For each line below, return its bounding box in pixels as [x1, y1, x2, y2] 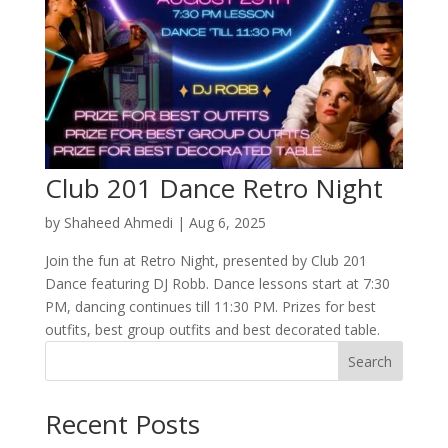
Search [348, 351, 393, 371]
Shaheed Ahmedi [63, 212, 173, 232]
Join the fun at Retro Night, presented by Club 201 [44, 250, 367, 270]
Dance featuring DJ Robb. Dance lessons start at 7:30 [44, 273, 390, 293]
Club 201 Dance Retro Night [44, 169, 383, 206]
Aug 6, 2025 [188, 212, 266, 232]
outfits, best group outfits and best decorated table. [44, 319, 388, 339]
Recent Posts [44, 405, 200, 442]
